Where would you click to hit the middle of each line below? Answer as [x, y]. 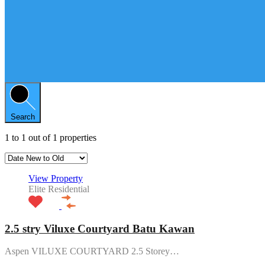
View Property [56, 178]
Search [23, 117]
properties [78, 137]
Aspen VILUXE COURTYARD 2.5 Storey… [92, 251]
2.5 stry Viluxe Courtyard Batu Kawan [100, 228]
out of [41, 137]
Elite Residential [59, 189]
